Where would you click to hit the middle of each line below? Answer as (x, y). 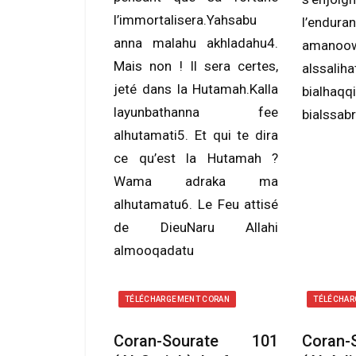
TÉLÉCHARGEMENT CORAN (177, 299)
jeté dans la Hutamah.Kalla (196, 89)
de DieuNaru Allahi (196, 227)
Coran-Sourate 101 (196, 341)
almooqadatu (154, 250)
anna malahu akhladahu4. (196, 43)
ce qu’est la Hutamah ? (196, 158)
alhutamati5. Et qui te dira (196, 135)
